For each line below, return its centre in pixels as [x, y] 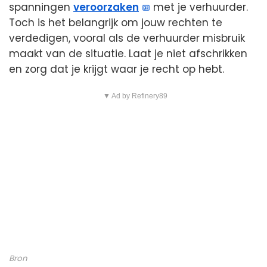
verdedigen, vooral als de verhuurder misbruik [127, 38]
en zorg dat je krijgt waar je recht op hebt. [117, 69]
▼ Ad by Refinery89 [135, 96]
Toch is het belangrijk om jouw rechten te [116, 23]
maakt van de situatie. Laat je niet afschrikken [128, 54]
